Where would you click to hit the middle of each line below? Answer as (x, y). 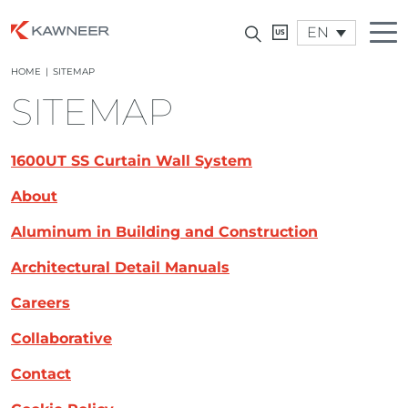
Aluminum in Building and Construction (164, 232)
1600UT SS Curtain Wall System (132, 161)
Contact (41, 374)
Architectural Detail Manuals (120, 267)
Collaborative (61, 338)
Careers (41, 303)
